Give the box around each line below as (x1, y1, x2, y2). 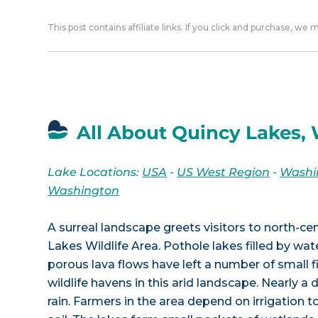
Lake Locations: (48, 165, 143, 179)
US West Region (177, 165, 270, 179)
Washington (48, 183, 120, 197)
